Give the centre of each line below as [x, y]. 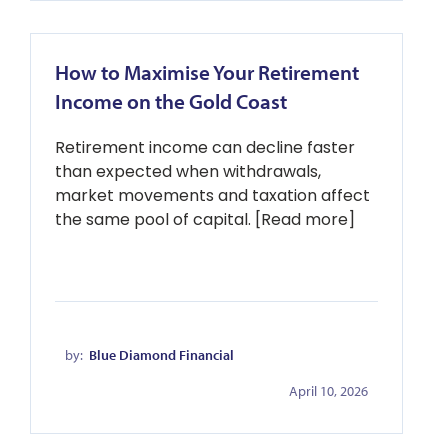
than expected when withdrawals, [188, 171]
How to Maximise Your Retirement [207, 72]
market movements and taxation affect [212, 195]
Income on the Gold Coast [171, 101]
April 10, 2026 [328, 391]
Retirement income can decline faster [205, 147]
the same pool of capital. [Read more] [205, 219]
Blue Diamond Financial [161, 355]
